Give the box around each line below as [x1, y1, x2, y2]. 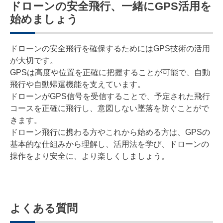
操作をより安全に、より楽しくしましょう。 [10, 151, 169, 160]
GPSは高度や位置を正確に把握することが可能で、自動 [10, 68, 210, 77]
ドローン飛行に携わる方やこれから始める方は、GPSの [10, 127, 210, 136]
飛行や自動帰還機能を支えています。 [10, 80, 145, 89]
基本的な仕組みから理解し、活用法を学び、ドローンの [10, 139, 209, 148]
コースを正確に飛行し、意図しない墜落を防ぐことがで [10, 104, 209, 112]
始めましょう [10, 12, 78, 25]
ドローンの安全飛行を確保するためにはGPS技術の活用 [10, 44, 210, 53]
